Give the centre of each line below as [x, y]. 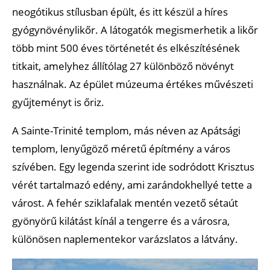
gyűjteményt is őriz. [58, 102]
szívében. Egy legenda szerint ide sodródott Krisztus [133, 166]
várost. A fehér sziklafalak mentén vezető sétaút [125, 202]
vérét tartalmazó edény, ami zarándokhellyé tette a [132, 184]
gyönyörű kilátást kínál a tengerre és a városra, [121, 221]
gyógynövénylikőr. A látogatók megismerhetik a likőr [135, 30]
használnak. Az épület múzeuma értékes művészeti [133, 84]
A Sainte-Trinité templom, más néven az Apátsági [126, 130]
